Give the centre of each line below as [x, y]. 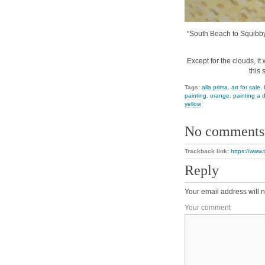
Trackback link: [208, 151]
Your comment [208, 207]
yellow [193, 104]
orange [220, 96]
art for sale [246, 88]
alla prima [215, 88]
